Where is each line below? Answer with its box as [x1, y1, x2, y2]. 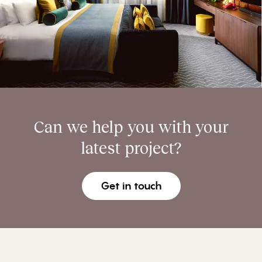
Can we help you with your [33, 116, 229, 137]
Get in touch [100, 179, 162, 193]
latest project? [81, 137, 181, 158]
